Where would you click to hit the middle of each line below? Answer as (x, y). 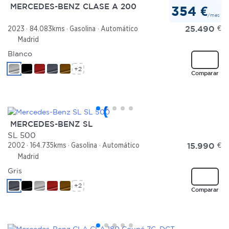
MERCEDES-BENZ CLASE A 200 (72, 6)
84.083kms (47, 28)
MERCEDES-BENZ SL (50, 124)
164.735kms (48, 145)
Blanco (20, 54)
